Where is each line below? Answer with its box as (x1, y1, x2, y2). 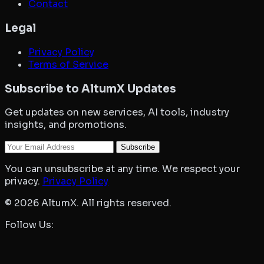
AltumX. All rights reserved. (39, 197, 171, 210)
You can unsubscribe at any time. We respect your (5, 163, 240, 176)
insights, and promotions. (5, 118, 127, 131)
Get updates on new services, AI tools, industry (5, 106, 229, 119)
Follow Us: (5, 219, 54, 232)
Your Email (4, 140, 54, 153)
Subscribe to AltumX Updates (5, 81, 176, 95)
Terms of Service (28, 58, 108, 71)
